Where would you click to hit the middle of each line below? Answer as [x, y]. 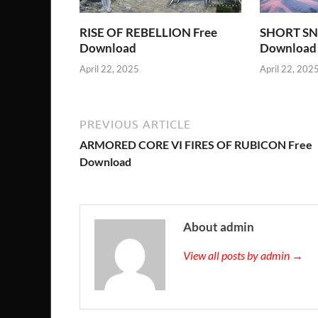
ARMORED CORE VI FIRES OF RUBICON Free [196, 144]
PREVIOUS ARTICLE [135, 124]
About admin [219, 226]
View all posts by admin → [243, 255]
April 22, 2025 [109, 68]
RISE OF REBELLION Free [148, 33]
